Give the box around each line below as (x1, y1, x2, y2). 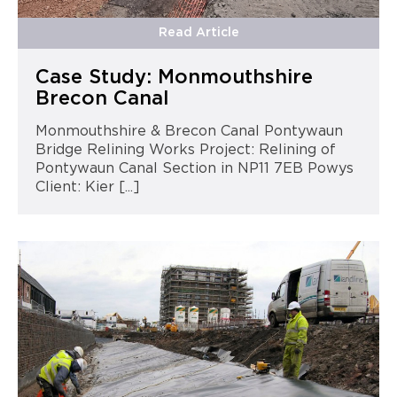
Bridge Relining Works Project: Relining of (35, 142, 336, 157)
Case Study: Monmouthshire (35, 66, 313, 87)
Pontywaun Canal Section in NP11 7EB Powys (35, 160, 354, 175)
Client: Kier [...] (35, 179, 140, 194)
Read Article (158, 26, 239, 39)
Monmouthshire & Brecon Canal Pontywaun (35, 123, 343, 138)
